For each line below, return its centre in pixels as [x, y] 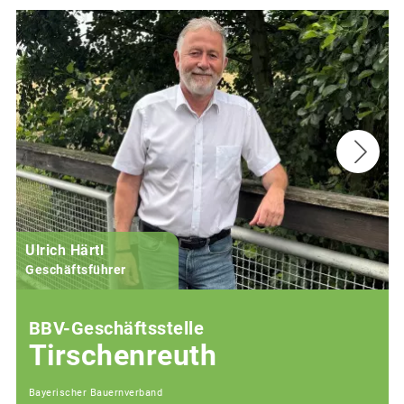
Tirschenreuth [122, 356]
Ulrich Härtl [64, 251]
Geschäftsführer [76, 270]
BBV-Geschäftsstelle [116, 329]
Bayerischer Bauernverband [95, 392]
